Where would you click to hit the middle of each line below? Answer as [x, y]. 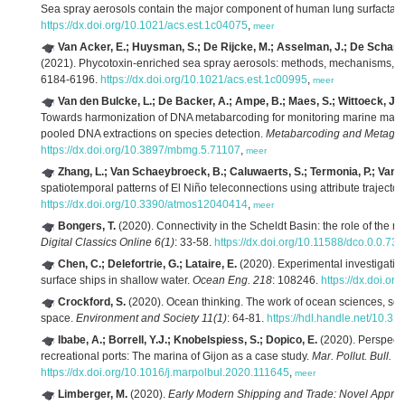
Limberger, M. [93, 394]
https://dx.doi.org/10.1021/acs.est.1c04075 [144, 25]
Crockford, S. [92, 302]
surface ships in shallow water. [117, 280]
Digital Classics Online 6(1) [108, 242]
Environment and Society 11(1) [151, 318]
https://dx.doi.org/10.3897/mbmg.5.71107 [141, 150]
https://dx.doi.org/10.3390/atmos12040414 [144, 204]
